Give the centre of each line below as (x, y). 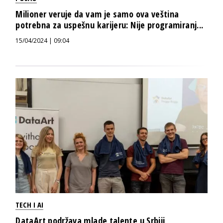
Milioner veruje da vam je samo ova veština (97, 14)
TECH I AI (30, 205)
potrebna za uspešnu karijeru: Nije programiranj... (110, 25)
